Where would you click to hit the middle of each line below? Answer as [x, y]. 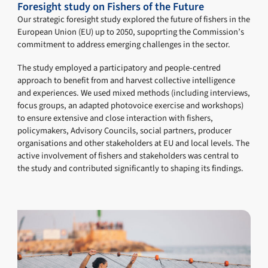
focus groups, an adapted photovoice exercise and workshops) [131, 106]
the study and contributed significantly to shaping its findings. [131, 169]
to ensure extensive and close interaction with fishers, [115, 118]
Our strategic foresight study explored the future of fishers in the [134, 20]
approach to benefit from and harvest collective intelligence [127, 81]
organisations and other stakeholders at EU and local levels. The [134, 144]
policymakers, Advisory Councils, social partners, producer [125, 131]
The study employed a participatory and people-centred [119, 68]
